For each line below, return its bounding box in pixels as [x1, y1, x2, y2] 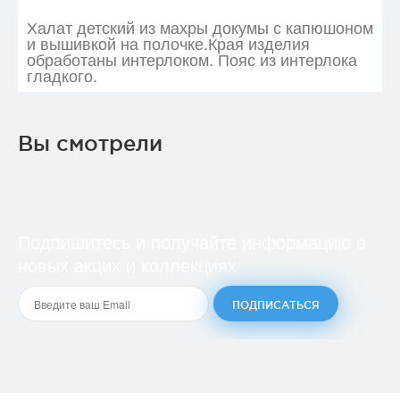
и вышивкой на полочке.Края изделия [27, 31, 310, 54]
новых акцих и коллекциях [18, 252, 237, 278]
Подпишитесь [18, 229, 136, 254]
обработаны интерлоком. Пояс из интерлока [27, 47, 357, 71]
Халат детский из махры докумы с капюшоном [27, 15, 373, 38]
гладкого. [27, 63, 97, 87]
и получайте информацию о [136, 229, 366, 254]
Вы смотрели [18, 131, 162, 154]
